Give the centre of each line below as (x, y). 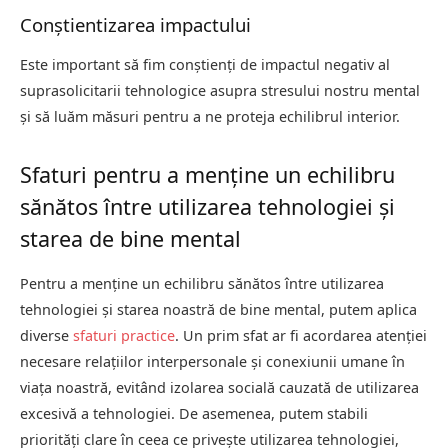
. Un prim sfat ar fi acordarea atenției (301, 336)
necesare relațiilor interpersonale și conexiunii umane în (212, 362)
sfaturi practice (124, 336)
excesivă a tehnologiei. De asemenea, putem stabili (194, 414)
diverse (46, 336)
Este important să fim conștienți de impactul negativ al (205, 64)
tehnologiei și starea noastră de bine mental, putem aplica (218, 310)
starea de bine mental (130, 239)
